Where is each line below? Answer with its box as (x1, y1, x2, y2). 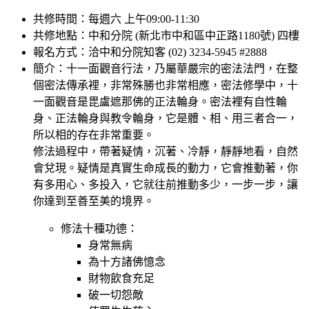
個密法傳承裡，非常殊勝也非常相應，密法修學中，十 (33, 79, 298, 91)
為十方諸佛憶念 (88, 255, 166, 268)
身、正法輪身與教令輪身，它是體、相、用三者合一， (33, 112, 298, 124)
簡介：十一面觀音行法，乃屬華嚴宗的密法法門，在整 (33, 62, 298, 74)
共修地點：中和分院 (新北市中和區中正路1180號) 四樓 (33, 29, 299, 41)
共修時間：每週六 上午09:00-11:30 (33, 12, 199, 25)
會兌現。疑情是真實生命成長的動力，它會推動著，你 (33, 161, 298, 174)
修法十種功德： (61, 222, 138, 235)
